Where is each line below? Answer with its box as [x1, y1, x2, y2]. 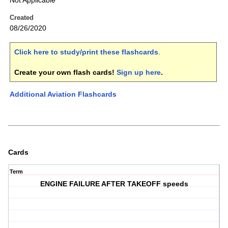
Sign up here [117, 68, 161, 77]
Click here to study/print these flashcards [14, 48, 158, 56]
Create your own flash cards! [14, 68, 117, 77]
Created [10, 14, 34, 22]
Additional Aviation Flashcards [10, 90, 117, 99]
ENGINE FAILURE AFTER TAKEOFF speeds [40, 180, 188, 188]
